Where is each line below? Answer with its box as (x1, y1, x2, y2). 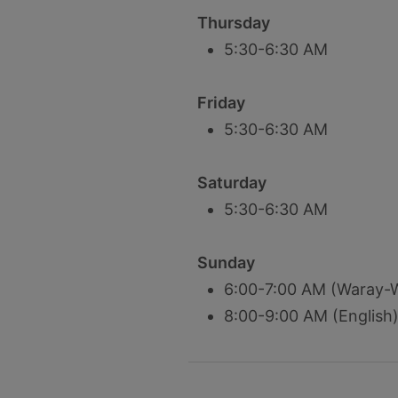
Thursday (197, 13, 270, 32)
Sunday (197, 253, 255, 272)
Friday (197, 93, 245, 112)
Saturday (197, 173, 267, 192)
